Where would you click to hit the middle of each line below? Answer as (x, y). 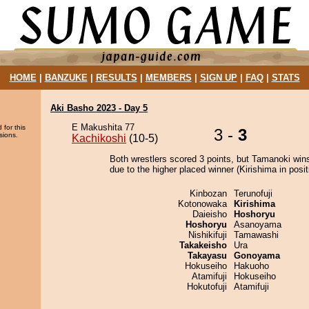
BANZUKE (66, 78)
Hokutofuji (207, 287)
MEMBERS (168, 78)
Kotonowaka (202, 204)
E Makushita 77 (103, 127)
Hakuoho (251, 266)
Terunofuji (253, 193)
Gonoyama (257, 256)
